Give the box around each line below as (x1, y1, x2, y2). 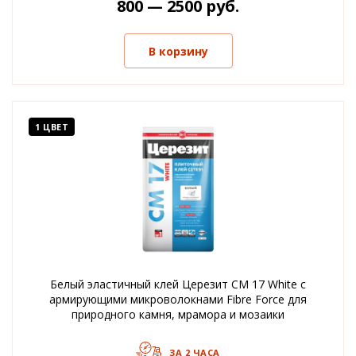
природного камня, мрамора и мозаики (72, 307, 284, 322)
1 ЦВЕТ (35, 121, 68, 133)
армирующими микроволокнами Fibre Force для (49, 292, 307, 307)
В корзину (148, 43, 208, 59)
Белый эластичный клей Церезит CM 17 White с (50, 277, 306, 292)
